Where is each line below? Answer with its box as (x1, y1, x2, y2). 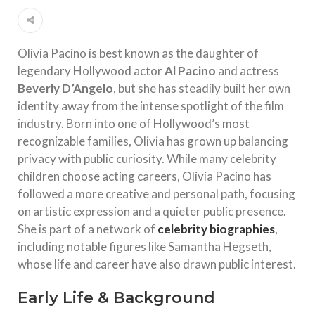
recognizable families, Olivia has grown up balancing (18, 134, 288, 149)
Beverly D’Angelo (18, 81, 113, 96)
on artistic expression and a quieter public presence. (18, 204, 286, 219)
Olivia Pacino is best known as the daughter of (18, 46, 259, 61)
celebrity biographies (157, 221, 275, 237)
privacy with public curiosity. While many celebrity (18, 151, 276, 167)
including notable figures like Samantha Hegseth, (18, 239, 271, 255)
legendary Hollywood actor (18, 63, 165, 79)
